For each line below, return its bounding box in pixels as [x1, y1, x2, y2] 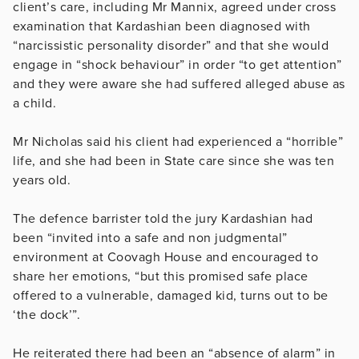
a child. [13, 95, 56, 111]
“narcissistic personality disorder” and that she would [13, 37, 329, 54]
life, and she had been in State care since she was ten [13, 152, 334, 169]
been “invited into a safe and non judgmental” [13, 229, 288, 246]
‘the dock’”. [13, 306, 80, 323]
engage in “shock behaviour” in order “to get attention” [13, 56, 342, 73]
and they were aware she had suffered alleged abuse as [13, 75, 345, 92]
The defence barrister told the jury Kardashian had [13, 210, 313, 227]
